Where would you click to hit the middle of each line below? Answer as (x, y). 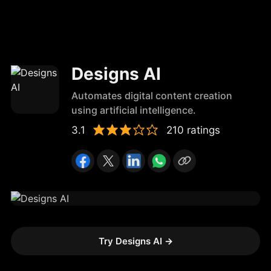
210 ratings (193, 130)
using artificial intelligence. (134, 110)
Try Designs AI (131, 241)
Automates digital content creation (152, 96)
